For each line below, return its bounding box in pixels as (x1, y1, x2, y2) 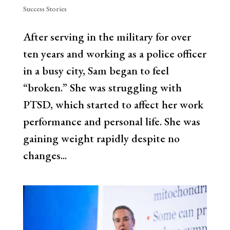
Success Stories (23, 4, 67, 13)
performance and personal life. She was (23, 113, 200, 129)
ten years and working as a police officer (23, 46, 206, 61)
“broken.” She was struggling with (23, 80, 182, 95)
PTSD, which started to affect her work (23, 97, 203, 112)
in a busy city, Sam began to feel (23, 63, 169, 78)
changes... (23, 147, 67, 163)
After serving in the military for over (23, 29, 191, 44)
